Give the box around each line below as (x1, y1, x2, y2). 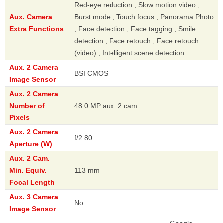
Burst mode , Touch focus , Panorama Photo (74, 13, 214, 21)
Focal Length (9, 178, 55, 187)
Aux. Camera (9, 13, 52, 21)
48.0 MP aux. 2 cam (74, 102, 137, 110)
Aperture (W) (9, 140, 52, 148)
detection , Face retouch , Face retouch (74, 37, 199, 45)
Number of (9, 102, 45, 110)
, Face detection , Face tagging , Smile (74, 25, 196, 33)
